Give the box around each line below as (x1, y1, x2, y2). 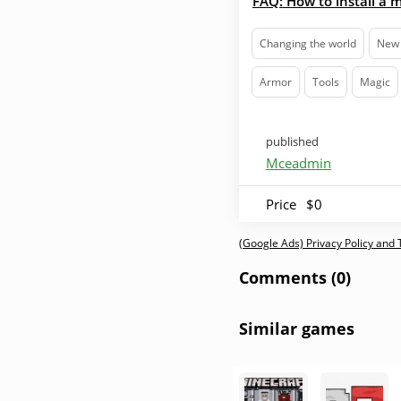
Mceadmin (266, 154, 331, 172)
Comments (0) (239, 267, 351, 288)
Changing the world (260, 36, 356, 51)
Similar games (239, 318, 354, 339)
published (266, 133, 319, 149)
